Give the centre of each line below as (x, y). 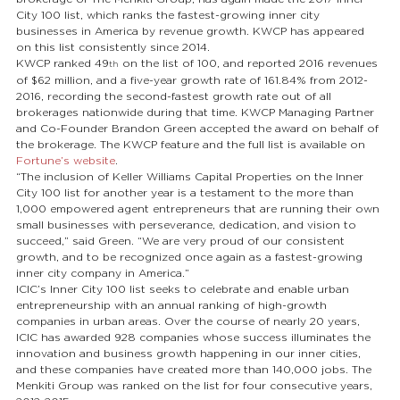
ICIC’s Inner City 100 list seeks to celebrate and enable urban (184, 289)
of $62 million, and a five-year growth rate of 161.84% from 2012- (192, 80)
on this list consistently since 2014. (113, 47)
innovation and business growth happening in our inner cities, (190, 353)
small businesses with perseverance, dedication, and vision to (188, 225)
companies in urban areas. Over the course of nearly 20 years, (190, 321)
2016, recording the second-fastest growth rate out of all (175, 96)
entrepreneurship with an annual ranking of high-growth (173, 305)
